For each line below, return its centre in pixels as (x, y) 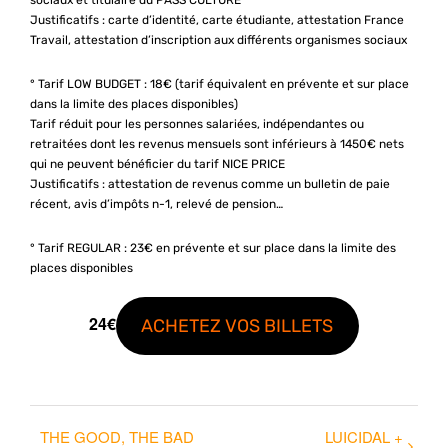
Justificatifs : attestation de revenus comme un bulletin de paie (210, 183)
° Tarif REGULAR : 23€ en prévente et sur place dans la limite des (213, 247)
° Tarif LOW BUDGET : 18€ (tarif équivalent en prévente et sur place (219, 83)
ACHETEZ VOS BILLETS (237, 325)
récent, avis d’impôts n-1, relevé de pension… (156, 203)
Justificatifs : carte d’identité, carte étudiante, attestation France (217, 19)
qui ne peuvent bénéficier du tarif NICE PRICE (157, 163)
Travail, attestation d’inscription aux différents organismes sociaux (218, 39)
